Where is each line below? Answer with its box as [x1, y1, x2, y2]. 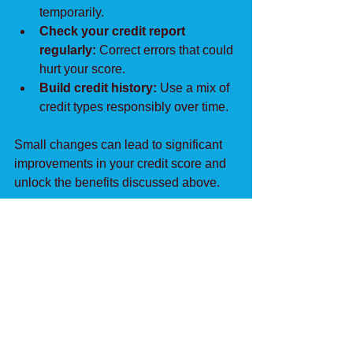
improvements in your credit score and [14, 156, 229, 170]
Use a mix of [157, 80, 232, 95]
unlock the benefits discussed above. [14, 175, 220, 189]
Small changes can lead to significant [14, 137, 225, 151]
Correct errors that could [96, 43, 236, 57]
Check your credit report [39, 24, 188, 38]
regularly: [39, 43, 96, 57]
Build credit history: [39, 80, 157, 95]
